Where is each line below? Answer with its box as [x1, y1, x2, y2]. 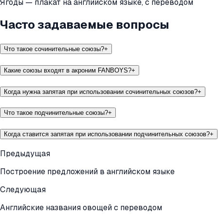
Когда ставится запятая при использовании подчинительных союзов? [4, 130, 210, 138]
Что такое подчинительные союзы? [4, 109, 108, 117]
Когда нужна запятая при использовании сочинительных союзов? [4, 88, 198, 95]
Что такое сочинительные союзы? [4, 45, 104, 53]
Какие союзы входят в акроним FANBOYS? [4, 66, 131, 74]
